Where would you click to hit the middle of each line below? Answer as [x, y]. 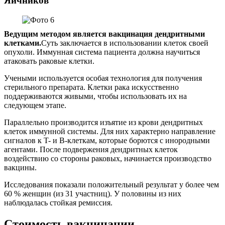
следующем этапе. [35, 105]
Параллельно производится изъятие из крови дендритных [103, 123]
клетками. [23, 43]
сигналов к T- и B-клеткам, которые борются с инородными [107, 141]
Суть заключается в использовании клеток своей [125, 43]
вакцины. [20, 168]
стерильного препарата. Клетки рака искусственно [91, 87]
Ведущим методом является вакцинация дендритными [104, 34]
